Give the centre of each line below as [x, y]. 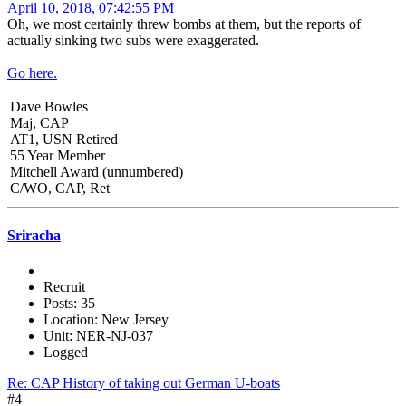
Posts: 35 [69, 304]
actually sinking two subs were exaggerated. [133, 40]
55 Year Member [58, 155]
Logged [66, 353]
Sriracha [34, 236]
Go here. [32, 72]
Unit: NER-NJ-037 [98, 336]
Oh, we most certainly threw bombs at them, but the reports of [184, 24]
